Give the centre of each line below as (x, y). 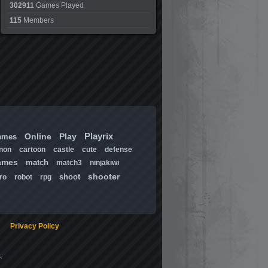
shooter (103, 176)
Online (38, 136)
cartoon (32, 150)
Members (38, 20)
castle (64, 150)
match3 (69, 163)
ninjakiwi (104, 163)
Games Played (59, 5)
